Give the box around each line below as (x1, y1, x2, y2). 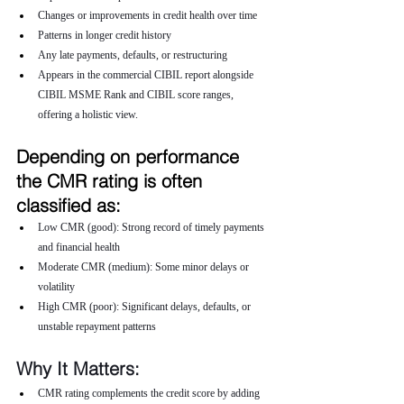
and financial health (38, 241, 120, 253)
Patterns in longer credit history (38, 29, 171, 41)
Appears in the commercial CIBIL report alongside (38, 69, 256, 81)
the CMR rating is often (16, 170, 207, 192)
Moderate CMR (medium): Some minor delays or (38, 261, 252, 273)
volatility (38, 280, 75, 293)
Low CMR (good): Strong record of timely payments (38, 221, 267, 234)
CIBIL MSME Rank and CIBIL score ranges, (38, 88, 236, 101)
